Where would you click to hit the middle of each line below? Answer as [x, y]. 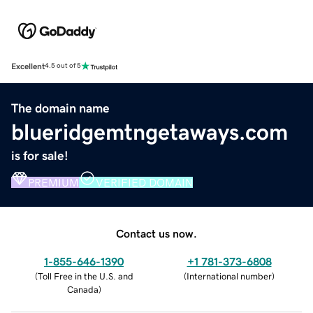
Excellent [28, 66]
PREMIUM [53, 182]
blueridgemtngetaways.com [150, 132]
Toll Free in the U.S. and [85, 276]
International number [229, 276]
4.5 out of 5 [63, 66]
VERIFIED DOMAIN [144, 182]
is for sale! [40, 155]
